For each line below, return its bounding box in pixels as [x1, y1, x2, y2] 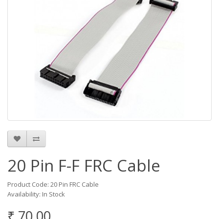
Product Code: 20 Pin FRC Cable [7, 180, 99, 189]
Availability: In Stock [7, 190, 65, 198]
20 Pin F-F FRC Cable [7, 154, 160, 176]
